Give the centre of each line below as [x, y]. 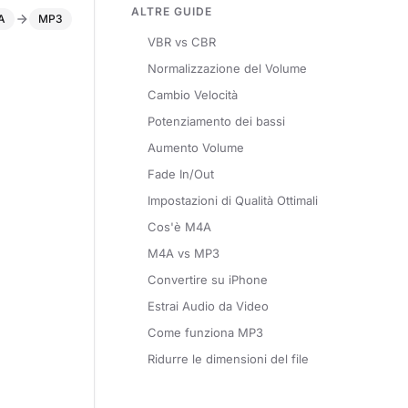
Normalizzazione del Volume [227, 68]
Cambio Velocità [193, 95]
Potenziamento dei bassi [216, 121]
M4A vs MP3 [184, 253]
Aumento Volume [196, 148]
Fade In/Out [181, 174]
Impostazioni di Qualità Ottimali [233, 200]
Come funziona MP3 [205, 332]
